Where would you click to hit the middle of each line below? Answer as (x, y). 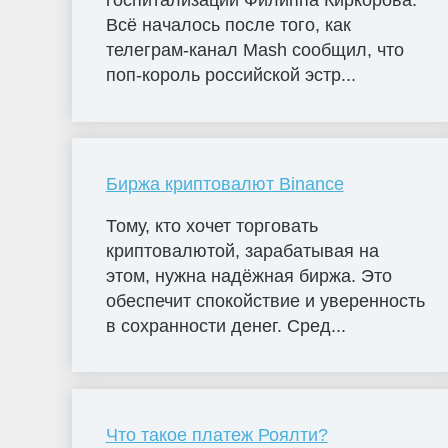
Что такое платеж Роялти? (216, 434)
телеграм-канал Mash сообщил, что (254, 50)
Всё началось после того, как (228, 25)
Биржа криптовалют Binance (224, 184)
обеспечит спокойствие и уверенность (265, 300)
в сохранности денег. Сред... (225, 325)
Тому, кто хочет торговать (211, 225)
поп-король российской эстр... (230, 75)
